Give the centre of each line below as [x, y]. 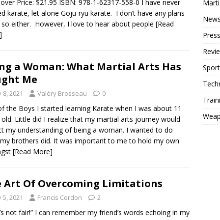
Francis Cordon [60, 198]
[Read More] [33, 152]
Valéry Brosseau [62, 94]
